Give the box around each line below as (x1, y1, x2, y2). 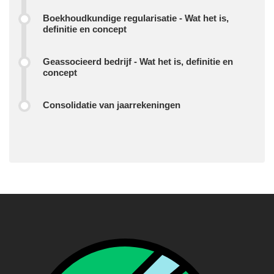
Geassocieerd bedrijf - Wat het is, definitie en (43, 56, 233, 67)
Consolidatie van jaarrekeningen (43, 100, 180, 111)
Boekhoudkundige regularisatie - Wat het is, (43, 13, 229, 24)
